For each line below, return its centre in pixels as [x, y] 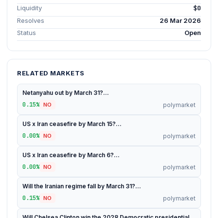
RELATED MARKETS [51, 73]
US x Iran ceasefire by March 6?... [71, 155]
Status [27, 33]
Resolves [31, 20]
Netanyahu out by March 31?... [66, 93]
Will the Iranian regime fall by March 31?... [82, 186]
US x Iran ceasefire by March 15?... [72, 124]
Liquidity [29, 8]
